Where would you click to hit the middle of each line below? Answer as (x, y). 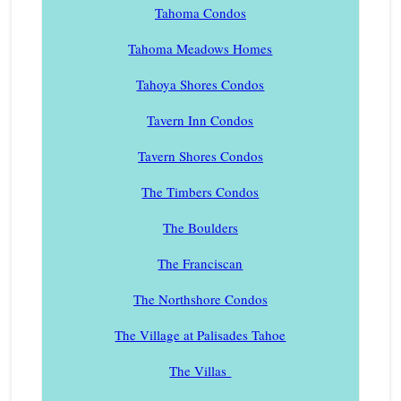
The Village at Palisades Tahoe (200, 334)
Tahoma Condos (200, 12)
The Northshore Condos (200, 299)
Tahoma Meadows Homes (200, 48)
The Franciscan (200, 263)
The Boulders (200, 227)
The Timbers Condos (200, 191)
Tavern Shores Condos (200, 155)
